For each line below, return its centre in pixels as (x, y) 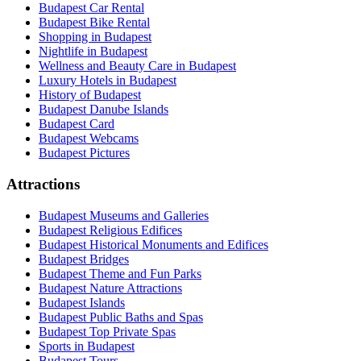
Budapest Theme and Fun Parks (120, 273)
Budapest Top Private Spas (107, 331)
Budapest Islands (82, 302)
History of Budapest (90, 95)
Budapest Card (77, 124)
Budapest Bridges (84, 259)
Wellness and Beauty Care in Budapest (137, 66)
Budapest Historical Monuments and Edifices (154, 244)
